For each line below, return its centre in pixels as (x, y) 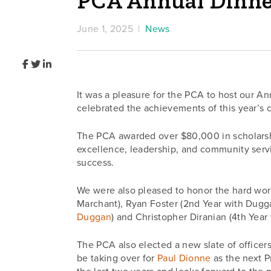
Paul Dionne (184, 258)
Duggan (94, 217)
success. (95, 163)
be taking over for (117, 258)
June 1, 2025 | (111, 29)
